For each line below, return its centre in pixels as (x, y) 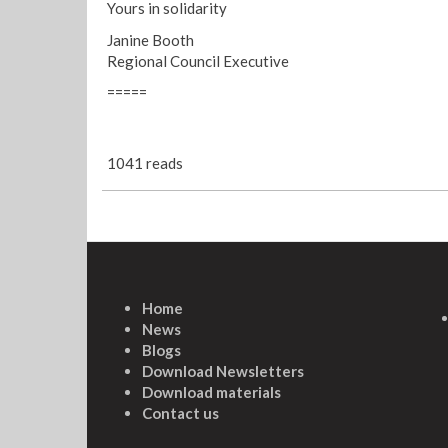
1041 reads (145, 163)
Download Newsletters (223, 370)
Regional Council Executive (198, 60)
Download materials (211, 391)
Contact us (180, 412)
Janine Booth (150, 39)
